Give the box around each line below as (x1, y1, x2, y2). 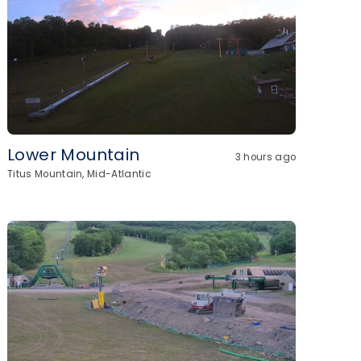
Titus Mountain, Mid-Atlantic (7, 168, 151, 180)
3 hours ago (234, 151, 297, 164)
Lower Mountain (7, 143, 140, 166)
